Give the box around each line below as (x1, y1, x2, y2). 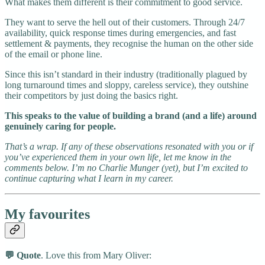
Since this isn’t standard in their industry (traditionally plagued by (5, 69, 247, 79)
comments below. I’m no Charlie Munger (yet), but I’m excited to (5, 162, 248, 173)
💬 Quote (5, 250, 41, 260)
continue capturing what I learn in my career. (5, 173, 173, 183)
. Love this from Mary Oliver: (41, 250, 151, 260)
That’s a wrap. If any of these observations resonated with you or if (5, 141, 253, 151)
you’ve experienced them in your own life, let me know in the (5, 151, 231, 162)
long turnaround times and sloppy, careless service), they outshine (5, 79, 248, 90)
